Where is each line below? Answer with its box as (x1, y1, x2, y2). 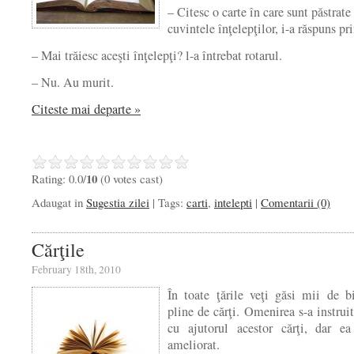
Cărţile (32, 237, 85, 262)
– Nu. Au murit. (32, 73, 114, 91)
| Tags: (153, 194, 186, 210)
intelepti (214, 194, 252, 210)
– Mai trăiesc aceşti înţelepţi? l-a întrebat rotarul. (32, 47, 282, 64)
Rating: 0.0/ (32, 171, 86, 186)
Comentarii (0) (261, 194, 330, 210)
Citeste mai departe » (32, 100, 141, 118)
